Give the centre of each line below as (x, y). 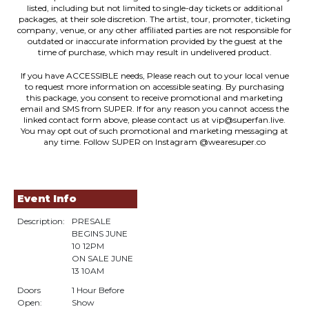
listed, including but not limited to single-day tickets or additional (154, 8)
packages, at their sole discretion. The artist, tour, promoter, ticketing (154, 19)
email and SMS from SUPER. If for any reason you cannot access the (154, 109)
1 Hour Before (98, 290)
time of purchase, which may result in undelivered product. (154, 52)
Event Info (47, 199)
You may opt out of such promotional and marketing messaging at (154, 131)
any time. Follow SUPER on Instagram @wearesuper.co (154, 142)
